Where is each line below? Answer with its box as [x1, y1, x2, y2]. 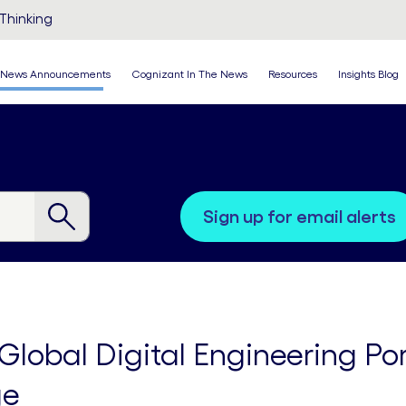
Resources [268, 68, 317, 80]
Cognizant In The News [131, 68, 247, 80]
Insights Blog [338, 68, 399, 80]
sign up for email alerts [214, 207, 396, 227]
